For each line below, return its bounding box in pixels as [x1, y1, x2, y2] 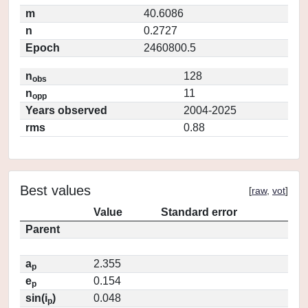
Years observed [25, 104, 107, 116]
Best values [20, 183, 91, 198]
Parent [25, 223, 60, 235]
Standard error [161, 206, 237, 218]
